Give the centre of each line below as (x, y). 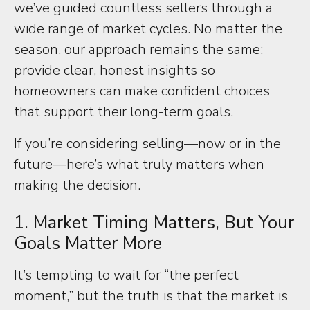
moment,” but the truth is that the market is (151, 296)
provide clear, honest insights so (115, 70)
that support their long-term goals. (124, 112)
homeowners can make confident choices (142, 91)
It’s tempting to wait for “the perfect (126, 275)
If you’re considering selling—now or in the (147, 144)
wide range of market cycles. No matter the (148, 29)
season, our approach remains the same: (138, 49)
